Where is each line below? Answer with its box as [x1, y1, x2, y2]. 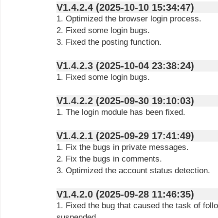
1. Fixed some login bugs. [56, 73, 150, 82]
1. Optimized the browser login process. [56, 14, 201, 23]
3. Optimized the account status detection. [56, 166, 210, 175]
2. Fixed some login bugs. [56, 26, 150, 35]
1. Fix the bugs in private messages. [56, 143, 189, 152]
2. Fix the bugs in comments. [56, 154, 162, 163]
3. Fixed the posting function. [56, 37, 162, 47]
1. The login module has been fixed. [56, 108, 185, 117]
